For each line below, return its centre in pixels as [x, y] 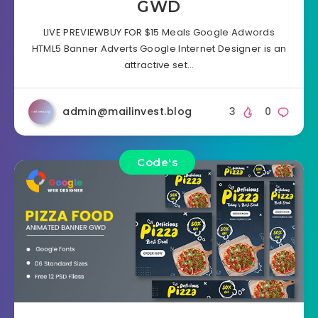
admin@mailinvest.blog [127, 112]
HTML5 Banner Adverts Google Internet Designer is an [159, 49]
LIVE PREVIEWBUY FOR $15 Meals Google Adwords [159, 33]
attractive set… [159, 65]
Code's [157, 163]
